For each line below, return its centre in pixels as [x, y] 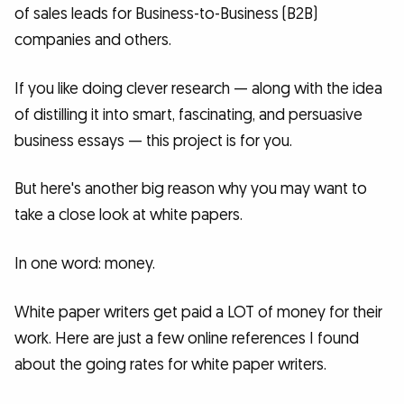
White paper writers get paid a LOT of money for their [198, 312]
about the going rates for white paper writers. [170, 364]
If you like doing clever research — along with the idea [198, 88]
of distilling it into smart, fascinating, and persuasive [188, 115]
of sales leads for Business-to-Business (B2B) [166, 14]
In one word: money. [85, 263]
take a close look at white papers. [129, 216]
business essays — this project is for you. [153, 141]
